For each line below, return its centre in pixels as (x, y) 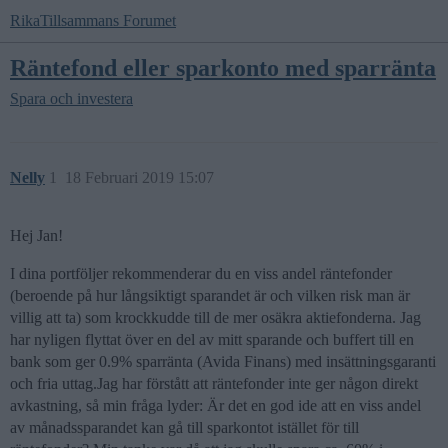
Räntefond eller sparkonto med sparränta (223, 67)
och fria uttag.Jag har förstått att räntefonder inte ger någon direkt (214, 384)
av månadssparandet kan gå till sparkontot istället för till (184, 428)
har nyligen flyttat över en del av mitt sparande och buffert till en (212, 340)
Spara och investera (71, 99)
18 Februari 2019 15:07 (139, 178)
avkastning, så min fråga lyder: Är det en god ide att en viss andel (215, 406)
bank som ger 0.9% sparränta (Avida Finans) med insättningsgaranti (223, 362)
